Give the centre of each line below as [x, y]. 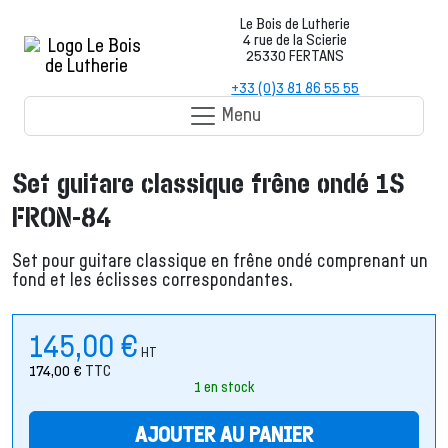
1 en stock [224, 387]
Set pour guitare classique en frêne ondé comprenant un [220, 261]
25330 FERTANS [295, 56]
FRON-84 [61, 218]
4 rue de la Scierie [295, 40]
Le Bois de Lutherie [295, 24]
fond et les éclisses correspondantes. [152, 280]
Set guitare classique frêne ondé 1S [208, 184]
